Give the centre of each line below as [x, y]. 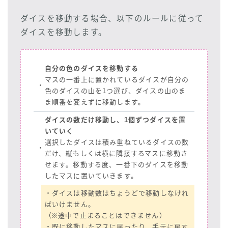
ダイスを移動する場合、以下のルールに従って [112, 19]
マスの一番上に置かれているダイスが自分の [117, 80]
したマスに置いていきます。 [91, 176]
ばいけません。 [70, 204]
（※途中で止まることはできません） [105, 216]
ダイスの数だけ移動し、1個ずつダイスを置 [115, 120]
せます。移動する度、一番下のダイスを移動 [117, 165]
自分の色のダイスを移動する [92, 68]
